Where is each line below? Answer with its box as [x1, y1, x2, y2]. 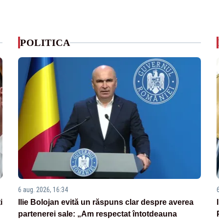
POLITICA [20, 37, 70, 48]
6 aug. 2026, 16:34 [18, 186, 68, 194]
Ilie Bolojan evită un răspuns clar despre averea [18, 198, 194, 207]
